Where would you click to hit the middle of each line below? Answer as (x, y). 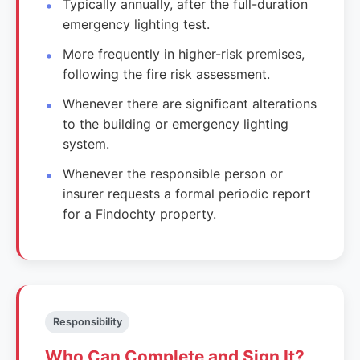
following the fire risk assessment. (167, 74)
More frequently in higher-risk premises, (184, 53)
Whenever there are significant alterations (190, 103)
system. (86, 143)
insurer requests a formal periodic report (187, 193)
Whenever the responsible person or (173, 173)
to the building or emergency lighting (176, 123)
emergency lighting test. (137, 24)
